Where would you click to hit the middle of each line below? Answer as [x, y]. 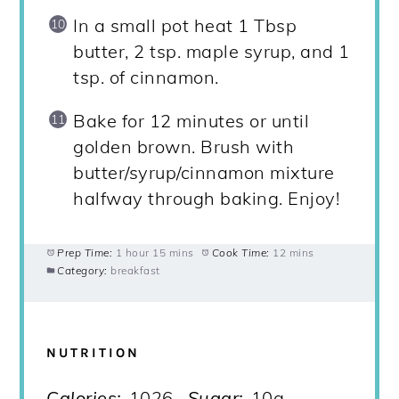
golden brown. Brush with [184, 147]
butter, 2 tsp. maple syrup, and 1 [212, 52]
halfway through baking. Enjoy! [207, 199]
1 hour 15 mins [155, 253]
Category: [82, 271]
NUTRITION [94, 352]
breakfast [135, 271]
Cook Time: [240, 253]
